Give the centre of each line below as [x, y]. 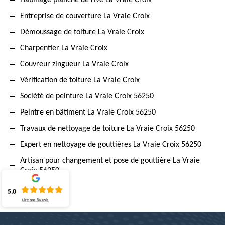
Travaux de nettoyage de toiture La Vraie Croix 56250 [107, 129]
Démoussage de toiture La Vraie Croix [82, 32]
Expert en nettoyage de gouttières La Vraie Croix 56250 [111, 145]
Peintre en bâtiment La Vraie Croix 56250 [88, 113]
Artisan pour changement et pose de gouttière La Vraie [110, 161]
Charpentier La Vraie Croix [64, 48]
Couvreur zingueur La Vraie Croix [74, 64]
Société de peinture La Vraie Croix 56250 [87, 96]
